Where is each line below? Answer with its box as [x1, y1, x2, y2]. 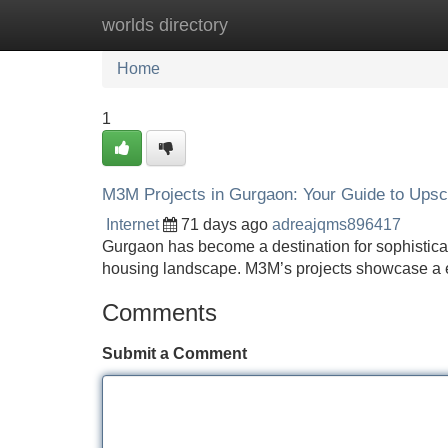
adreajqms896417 [272, 216, 401, 233]
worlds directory [102, 15, 228, 35]
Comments [102, 299, 217, 326]
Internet [106, 216, 159, 233]
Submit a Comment [102, 345, 247, 362]
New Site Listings [205, 16, 329, 33]
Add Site [359, 16, 420, 33]
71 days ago [181, 216, 268, 233]
